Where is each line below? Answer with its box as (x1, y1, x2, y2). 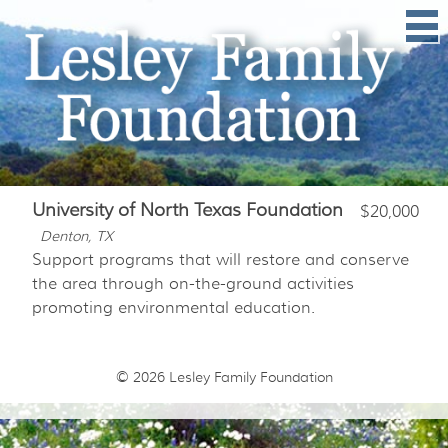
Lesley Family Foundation (168, 368, 333, 387)
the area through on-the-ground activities (32, 273, 354, 294)
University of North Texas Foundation (32, 198, 343, 221)
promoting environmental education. (32, 297, 315, 318)
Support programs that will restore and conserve (32, 249, 409, 270)
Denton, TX (39, 226, 113, 245)
